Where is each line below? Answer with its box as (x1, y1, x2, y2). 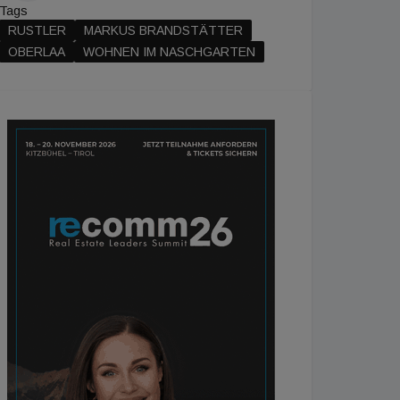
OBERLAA (8, 45, 65, 59)
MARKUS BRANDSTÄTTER (84, 23, 243, 37)
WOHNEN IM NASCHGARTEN (83, 45, 255, 59)
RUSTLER (8, 23, 66, 37)
